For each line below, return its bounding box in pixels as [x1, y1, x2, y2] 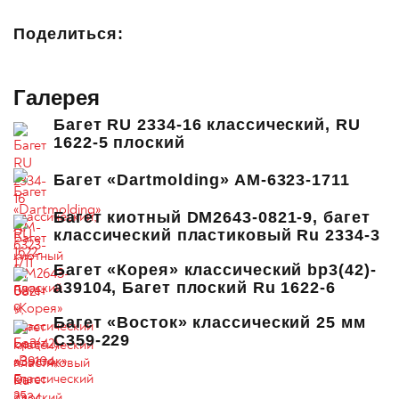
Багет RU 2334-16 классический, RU [53, 116, 361, 134]
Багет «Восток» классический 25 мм [53, 313, 366, 331]
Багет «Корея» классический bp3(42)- [53, 261, 377, 279]
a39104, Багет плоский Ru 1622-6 [53, 279, 336, 297]
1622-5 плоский [53, 134, 185, 151]
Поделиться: [13, 25, 124, 43]
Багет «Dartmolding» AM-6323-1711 [53, 171, 350, 189]
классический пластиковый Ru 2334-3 [53, 226, 380, 244]
